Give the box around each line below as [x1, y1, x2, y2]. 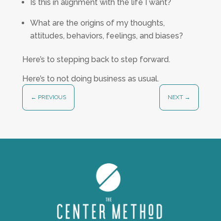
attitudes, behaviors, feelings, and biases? [30, 31, 183, 40]
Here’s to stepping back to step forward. [22, 55, 170, 64]
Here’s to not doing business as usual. [22, 74, 159, 83]
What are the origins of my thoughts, [30, 18, 165, 28]
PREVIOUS [37, 94, 66, 101]
